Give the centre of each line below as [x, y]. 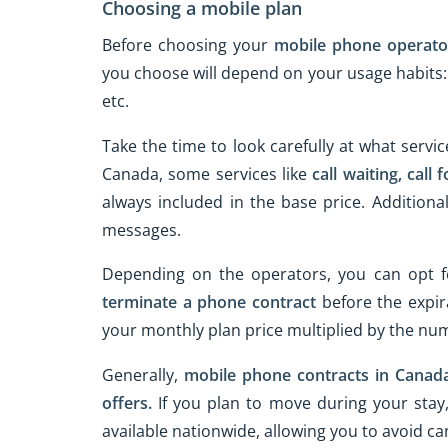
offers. [127, 403]
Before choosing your [188, 44]
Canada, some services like [207, 173]
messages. [141, 229]
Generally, [143, 375]
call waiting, [357, 173]
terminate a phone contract [209, 302]
